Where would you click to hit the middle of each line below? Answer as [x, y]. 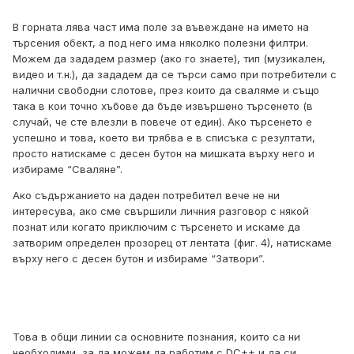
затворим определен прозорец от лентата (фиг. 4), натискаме [172, 243]
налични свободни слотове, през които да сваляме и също [166, 90]
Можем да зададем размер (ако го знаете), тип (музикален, [169, 59]
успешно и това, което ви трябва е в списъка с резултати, [164, 138]
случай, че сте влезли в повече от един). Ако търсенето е [162, 122]
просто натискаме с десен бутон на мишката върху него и [164, 154]
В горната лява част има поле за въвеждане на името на [161, 27]
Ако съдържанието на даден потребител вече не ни [146, 196]
